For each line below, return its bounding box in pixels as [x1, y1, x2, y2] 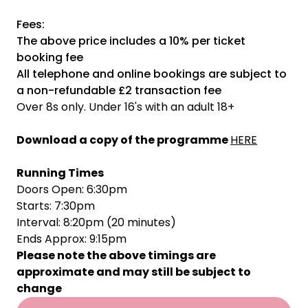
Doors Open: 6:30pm [16, 181, 127, 197]
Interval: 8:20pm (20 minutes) [16, 214, 176, 230]
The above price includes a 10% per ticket [16, 33, 245, 49]
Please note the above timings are [16, 247, 216, 263]
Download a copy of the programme [16, 132, 230, 148]
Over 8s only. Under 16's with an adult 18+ [16, 99, 234, 115]
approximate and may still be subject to [16, 264, 251, 280]
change [16, 280, 62, 296]
